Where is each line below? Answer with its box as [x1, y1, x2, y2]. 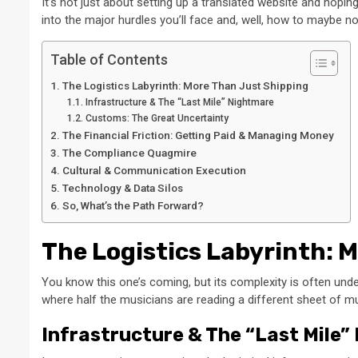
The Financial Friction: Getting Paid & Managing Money [62, 129, 334, 142]
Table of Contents [50, 51, 168, 69]
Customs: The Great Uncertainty [85, 113, 229, 125]
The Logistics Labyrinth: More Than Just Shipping [62, 79, 308, 93]
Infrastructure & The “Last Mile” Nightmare [85, 97, 274, 109]
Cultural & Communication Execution [62, 164, 246, 177]
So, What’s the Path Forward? [62, 199, 204, 213]
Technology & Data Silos [62, 181, 183, 195]
